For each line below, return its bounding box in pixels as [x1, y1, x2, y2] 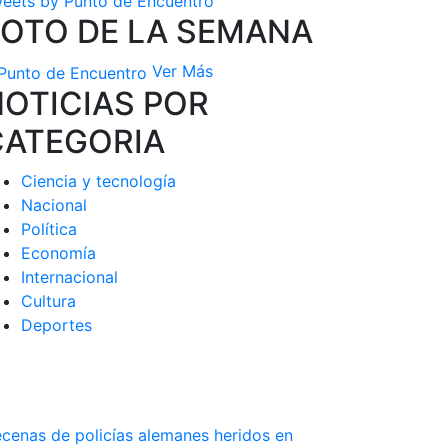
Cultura [21, 290, 76, 311]
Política [21, 218, 77, 239]
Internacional [21, 266, 118, 287]
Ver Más [152, 60, 213, 81]
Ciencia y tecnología [21, 170, 176, 191]
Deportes [21, 314, 92, 335]
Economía [21, 242, 96, 263]
